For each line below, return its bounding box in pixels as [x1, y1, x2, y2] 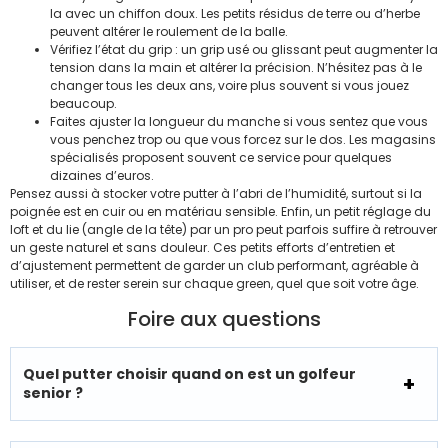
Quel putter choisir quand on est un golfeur [23, 364, 356, 385]
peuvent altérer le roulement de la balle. [50, 22, 288, 40]
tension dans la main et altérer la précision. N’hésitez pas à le [50, 58, 422, 76]
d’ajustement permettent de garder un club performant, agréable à [10, 256, 419, 274]
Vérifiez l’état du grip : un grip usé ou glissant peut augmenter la [50, 40, 438, 58]
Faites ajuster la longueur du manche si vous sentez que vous [50, 112, 428, 130]
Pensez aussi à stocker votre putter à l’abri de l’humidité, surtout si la [10, 184, 422, 202]
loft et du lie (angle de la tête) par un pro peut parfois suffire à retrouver [10, 220, 437, 238]
